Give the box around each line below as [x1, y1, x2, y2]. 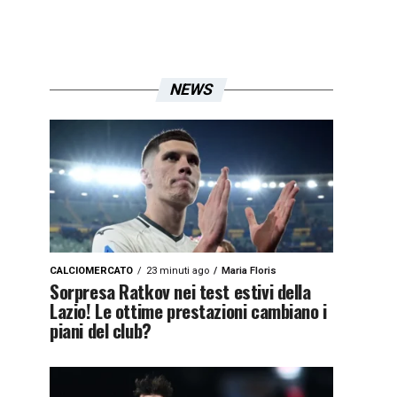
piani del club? [50, 316, 152, 344]
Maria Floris [222, 265, 276, 276]
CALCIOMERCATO [50, 265, 133, 276]
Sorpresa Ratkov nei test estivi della [50, 277, 311, 305]
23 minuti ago [146, 265, 209, 276]
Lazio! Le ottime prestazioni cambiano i [50, 297, 327, 324]
